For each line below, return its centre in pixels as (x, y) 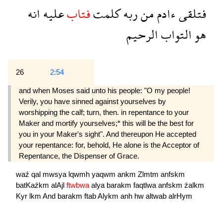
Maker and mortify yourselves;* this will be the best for (106, 123)
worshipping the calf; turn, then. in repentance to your (104, 112)
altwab (157, 196)
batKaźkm (33, 185)
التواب (175, 35)
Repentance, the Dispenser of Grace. (79, 156)
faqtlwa (146, 185)
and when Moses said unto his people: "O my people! (105, 91)
